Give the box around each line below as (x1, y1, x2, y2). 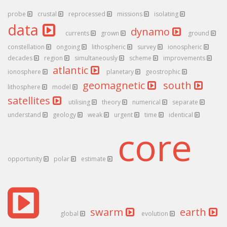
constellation (8, 43, 46, 51)
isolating (154, 10, 180, 18)
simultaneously (74, 54, 119, 62)
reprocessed (68, 10, 107, 18)
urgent (114, 110, 134, 119)
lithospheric (92, 43, 127, 51)
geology (53, 110, 78, 119)
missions (117, 10, 144, 18)
